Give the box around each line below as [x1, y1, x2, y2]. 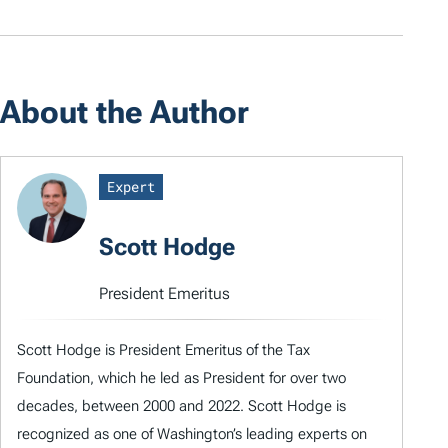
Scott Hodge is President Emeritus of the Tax [17, 340, 310, 359]
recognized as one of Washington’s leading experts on [17, 424, 367, 443]
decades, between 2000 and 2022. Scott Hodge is [17, 396, 346, 415]
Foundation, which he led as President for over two [17, 368, 346, 387]
